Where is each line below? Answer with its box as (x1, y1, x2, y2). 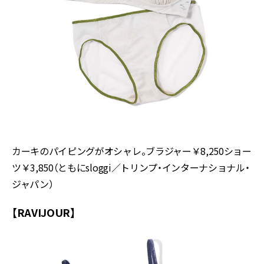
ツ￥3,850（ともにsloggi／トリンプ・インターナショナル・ (12, 160, 250, 174)
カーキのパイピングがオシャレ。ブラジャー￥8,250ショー (12, 144, 252, 158)
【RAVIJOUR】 (12, 204, 75, 220)
